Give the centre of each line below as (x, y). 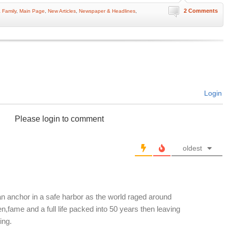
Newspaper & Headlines (107, 11)
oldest (192, 148)
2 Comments (201, 11)
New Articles (62, 11)
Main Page (32, 11)
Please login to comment (59, 119)
